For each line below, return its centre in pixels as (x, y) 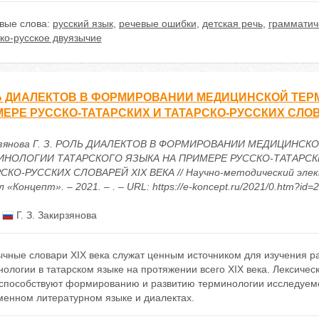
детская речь (232, 23)
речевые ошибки (157, 23)
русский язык (83, 23)
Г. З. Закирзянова (55, 215)
